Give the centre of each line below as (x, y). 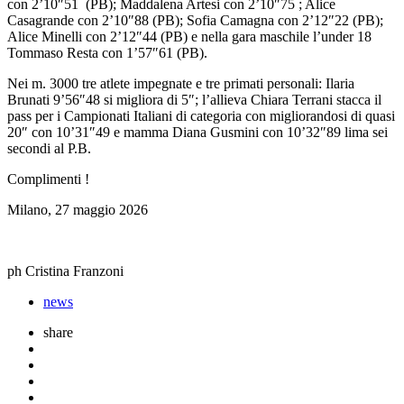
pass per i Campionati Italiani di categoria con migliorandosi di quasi (201, 115)
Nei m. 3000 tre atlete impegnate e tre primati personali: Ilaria (181, 83)
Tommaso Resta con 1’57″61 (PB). (107, 52)
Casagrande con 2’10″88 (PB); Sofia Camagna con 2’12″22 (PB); (195, 20)
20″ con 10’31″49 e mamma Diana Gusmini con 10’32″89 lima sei (197, 132)
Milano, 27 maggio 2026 (78, 209)
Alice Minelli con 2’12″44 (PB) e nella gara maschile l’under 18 (189, 36)
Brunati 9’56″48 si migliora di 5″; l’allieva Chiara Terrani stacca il (194, 99)
